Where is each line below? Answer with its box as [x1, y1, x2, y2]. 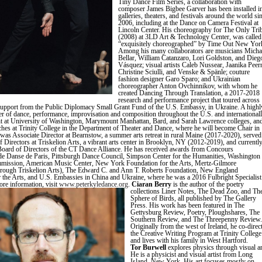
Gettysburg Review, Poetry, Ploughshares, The [130, 208, 260, 216]
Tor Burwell [130, 243, 166, 251]
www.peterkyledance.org [59, 180, 128, 188]
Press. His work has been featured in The [130, 201, 244, 209]
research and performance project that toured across [118, 96, 260, 104]
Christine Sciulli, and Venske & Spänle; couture [118, 68, 250, 76]
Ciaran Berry [132, 180, 171, 188]
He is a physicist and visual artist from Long [130, 250, 253, 258]
